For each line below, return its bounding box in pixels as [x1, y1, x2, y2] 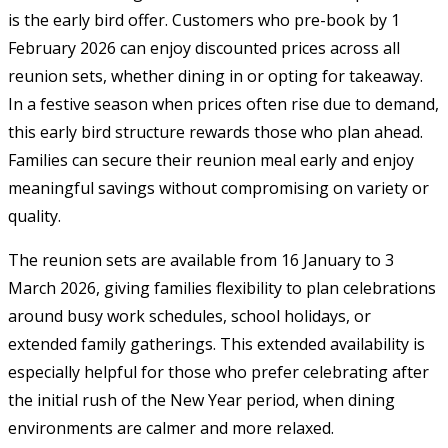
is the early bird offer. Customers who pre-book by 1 [8, 8, 400, 31]
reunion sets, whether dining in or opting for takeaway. [8, 64, 423, 87]
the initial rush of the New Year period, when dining [8, 388, 395, 411]
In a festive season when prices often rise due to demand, [8, 92, 439, 115]
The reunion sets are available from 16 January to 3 [8, 248, 394, 271]
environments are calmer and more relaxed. [8, 416, 334, 439]
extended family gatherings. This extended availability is [8, 332, 425, 355]
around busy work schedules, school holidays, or [8, 304, 371, 327]
